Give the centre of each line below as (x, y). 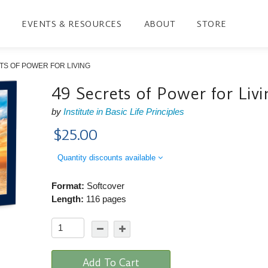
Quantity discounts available (108, 157)
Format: (68, 185)
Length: (68, 199)
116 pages (105, 199)
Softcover (105, 185)
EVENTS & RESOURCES (72, 24)
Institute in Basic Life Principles (124, 111)
